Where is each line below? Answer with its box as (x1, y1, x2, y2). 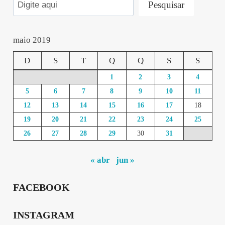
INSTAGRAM (13, 209, 74, 221)
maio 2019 (13, 35, 51, 45)
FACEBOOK (13, 181, 70, 193)
